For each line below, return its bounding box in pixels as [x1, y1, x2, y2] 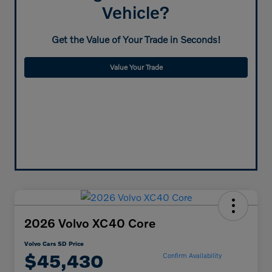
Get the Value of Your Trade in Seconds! [51, 33, 221, 46]
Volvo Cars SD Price [24, 240, 84, 248]
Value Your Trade [109, 63, 163, 72]
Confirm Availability [162, 250, 222, 259]
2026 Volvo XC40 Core [24, 216, 155, 231]
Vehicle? [102, 2, 170, 23]
